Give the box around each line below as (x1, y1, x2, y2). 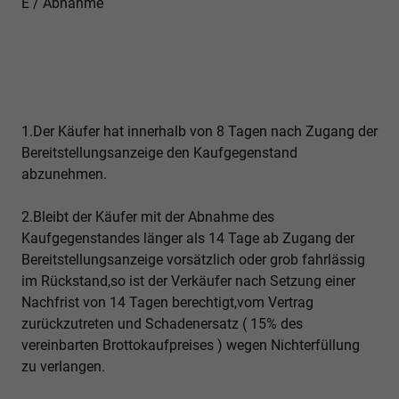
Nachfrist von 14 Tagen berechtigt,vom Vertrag (21, 294, 313, 312)
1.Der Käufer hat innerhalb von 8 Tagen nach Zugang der (21, 123, 378, 141)
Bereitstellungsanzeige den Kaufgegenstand (21, 144, 297, 162)
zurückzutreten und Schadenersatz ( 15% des (21, 315, 303, 333)
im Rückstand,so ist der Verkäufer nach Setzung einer (21, 273, 355, 290)
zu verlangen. (21, 358, 105, 376)
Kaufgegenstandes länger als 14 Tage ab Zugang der (21, 230, 354, 248)
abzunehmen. (21, 166, 107, 183)
